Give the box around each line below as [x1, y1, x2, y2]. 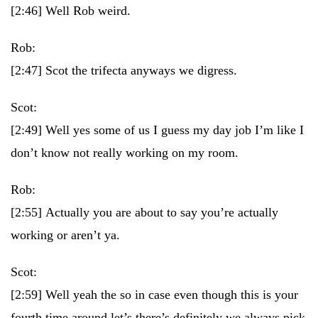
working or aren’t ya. [11, 228, 120, 242]
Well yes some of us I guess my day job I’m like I [45, 123, 304, 137]
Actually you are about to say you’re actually [45, 205, 278, 219]
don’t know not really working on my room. [11, 146, 238, 160]
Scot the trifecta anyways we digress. [45, 63, 237, 77]
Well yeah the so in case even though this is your [45, 287, 298, 302]
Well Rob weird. [45, 4, 131, 18]
